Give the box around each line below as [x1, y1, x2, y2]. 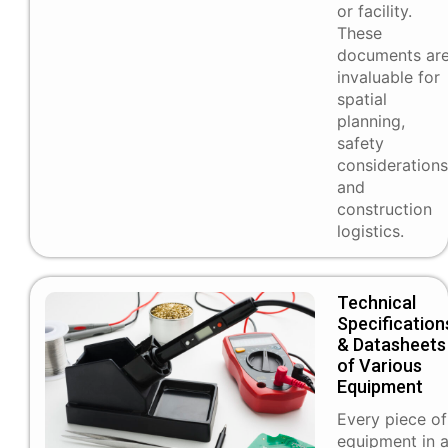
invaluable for [337, 67, 440, 88]
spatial [337, 89, 387, 110]
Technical [337, 292, 416, 314]
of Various [337, 355, 422, 377]
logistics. [337, 221, 404, 242]
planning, [337, 111, 405, 132]
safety [337, 133, 384, 154]
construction [337, 199, 432, 220]
